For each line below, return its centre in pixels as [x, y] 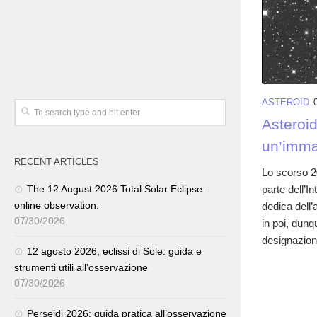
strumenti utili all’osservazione [81, 267]
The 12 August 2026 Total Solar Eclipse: [116, 189]
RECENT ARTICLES [57, 162]
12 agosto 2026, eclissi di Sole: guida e [114, 251]
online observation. [57, 205]
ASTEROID [286, 102]
